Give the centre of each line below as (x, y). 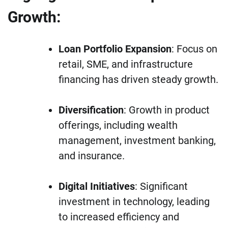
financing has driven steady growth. (138, 80)
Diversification (91, 110)
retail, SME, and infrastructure (126, 64)
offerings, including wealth (118, 125)
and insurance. (92, 156)
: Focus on (194, 49)
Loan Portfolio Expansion (115, 49)
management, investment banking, (137, 141)
